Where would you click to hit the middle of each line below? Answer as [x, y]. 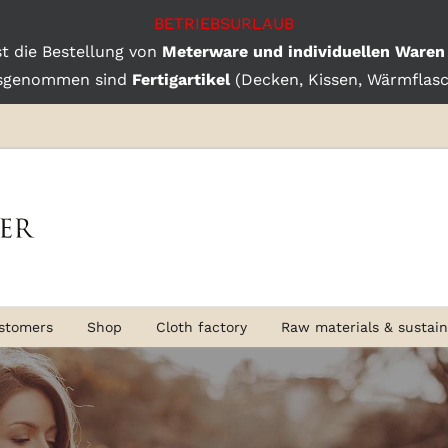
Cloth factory [201, 326]
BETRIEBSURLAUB [224, 23]
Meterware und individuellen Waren [303, 51]
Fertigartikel [181, 79]
